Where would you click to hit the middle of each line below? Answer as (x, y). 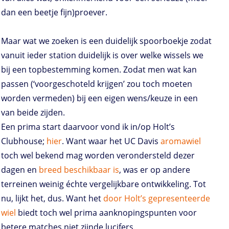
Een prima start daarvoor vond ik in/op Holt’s (88, 127)
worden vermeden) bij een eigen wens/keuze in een (99, 98)
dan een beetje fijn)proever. (54, 13)
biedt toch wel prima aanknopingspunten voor (106, 213)
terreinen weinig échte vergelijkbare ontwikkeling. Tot (104, 184)
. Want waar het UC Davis (111, 141)
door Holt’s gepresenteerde (157, 199)
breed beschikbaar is (79, 170)
